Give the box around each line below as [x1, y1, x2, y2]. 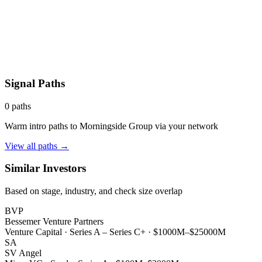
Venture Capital [5, 227, 62, 237]
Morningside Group [80, 120, 153, 131]
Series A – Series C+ [70, 227, 146, 237]
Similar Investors [5, 162, 86, 175]
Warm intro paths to [5, 120, 80, 131]
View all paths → [5, 140, 69, 151]
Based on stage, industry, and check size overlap [5, 186, 182, 196]
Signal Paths [5, 77, 65, 89]
